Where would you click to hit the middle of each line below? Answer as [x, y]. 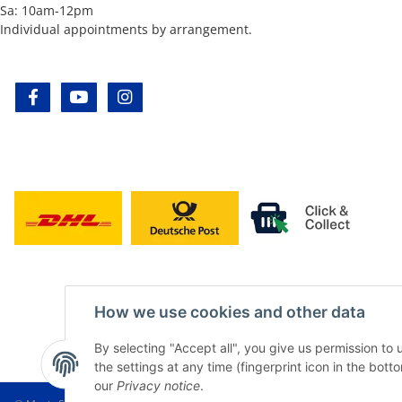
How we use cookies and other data [230, 312]
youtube [117, 98]
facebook [74, 98]
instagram [169, 98]
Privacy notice [158, 385]
